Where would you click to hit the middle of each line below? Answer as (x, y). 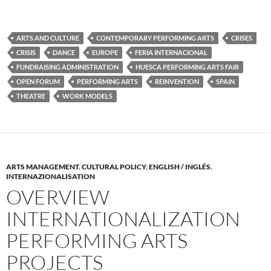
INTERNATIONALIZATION (123, 219)
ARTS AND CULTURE (48, 38)
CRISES (242, 38)
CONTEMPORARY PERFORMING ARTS (155, 38)
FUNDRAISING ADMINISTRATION (67, 67)
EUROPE (105, 53)
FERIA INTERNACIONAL (171, 53)
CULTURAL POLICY (114, 167)
